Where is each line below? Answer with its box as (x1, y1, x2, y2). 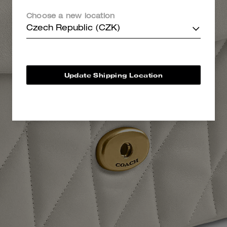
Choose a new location (26, 13, 115, 20)
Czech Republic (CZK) (26, 25, 121, 33)
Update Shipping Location (64, 71, 163, 79)
